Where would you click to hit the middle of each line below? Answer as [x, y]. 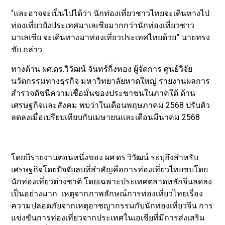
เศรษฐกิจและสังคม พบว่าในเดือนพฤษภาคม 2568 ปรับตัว [111, 105]
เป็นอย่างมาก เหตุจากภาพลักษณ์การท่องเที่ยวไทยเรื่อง [107, 193]
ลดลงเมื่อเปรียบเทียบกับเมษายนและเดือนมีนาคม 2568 [106, 117]
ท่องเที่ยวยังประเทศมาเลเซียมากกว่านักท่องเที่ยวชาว [103, 26]
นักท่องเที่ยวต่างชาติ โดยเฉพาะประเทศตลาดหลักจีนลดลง [112, 181]
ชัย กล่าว [27, 50]
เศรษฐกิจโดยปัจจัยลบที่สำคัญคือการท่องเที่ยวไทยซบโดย [110, 169]
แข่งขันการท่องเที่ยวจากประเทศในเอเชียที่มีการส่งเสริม [108, 217]
